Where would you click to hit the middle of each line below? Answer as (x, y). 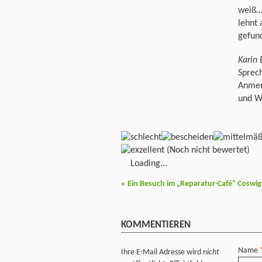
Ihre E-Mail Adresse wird (162, 253)
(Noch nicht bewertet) (207, 150)
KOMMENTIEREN (156, 225)
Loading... (149, 163)
